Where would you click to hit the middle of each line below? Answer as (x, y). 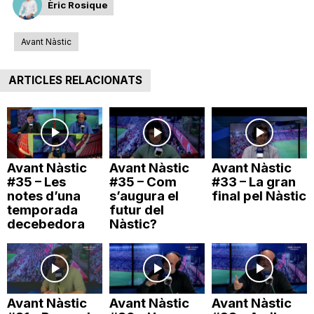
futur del (136, 210)
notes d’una (44, 196)
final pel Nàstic (259, 196)
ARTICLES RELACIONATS (75, 80)
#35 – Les (36, 182)
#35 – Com (143, 182)
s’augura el (144, 196)
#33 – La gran (253, 182)
